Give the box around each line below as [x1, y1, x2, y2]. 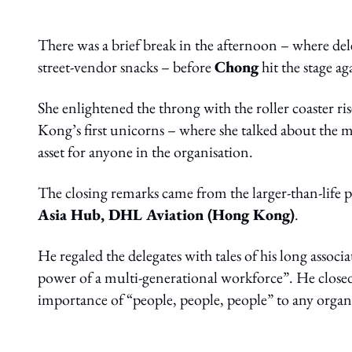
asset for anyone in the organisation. [38, 141, 253, 163]
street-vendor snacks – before [38, 57, 214, 78]
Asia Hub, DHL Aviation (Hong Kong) [38, 204, 295, 225]
